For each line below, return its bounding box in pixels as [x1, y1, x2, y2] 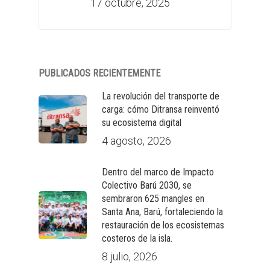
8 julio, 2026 [102, 250, 157, 263]
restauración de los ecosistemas [102, 219, 224, 231]
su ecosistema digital [102, 117, 181, 128]
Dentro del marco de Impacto [102, 166, 214, 178]
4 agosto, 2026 [102, 134, 171, 147]
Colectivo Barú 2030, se [102, 180, 192, 191]
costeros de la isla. [102, 233, 172, 244]
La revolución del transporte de [102, 90, 219, 102]
